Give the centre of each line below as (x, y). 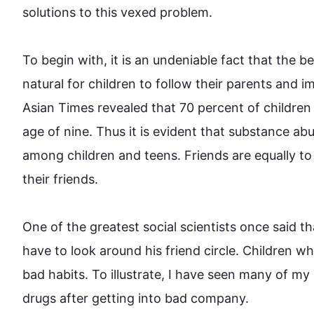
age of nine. (59, 131)
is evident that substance (215, 131)
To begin (48, 60)
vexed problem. (165, 12)
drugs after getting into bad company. (136, 298)
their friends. (60, 179)
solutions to (59, 12)
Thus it (116, 131)
